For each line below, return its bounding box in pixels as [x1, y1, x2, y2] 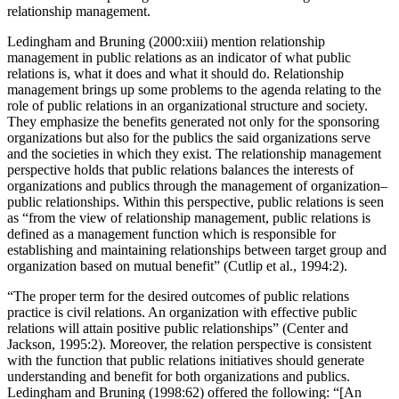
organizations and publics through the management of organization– [7, 193, 387, 209]
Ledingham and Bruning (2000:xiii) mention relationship [7, 49, 325, 65]
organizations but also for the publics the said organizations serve [7, 145, 370, 161]
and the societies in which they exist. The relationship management [7, 161, 381, 177]
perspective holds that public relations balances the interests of [7, 177, 354, 193]
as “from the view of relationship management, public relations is [7, 225, 370, 241]
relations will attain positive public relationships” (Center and [7, 336, 348, 352]
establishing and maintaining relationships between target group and [7, 257, 387, 273]
